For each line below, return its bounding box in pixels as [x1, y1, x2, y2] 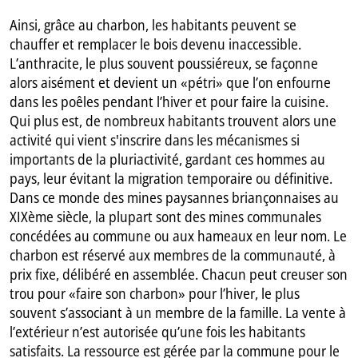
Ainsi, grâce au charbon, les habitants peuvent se [10, 15, 297, 35]
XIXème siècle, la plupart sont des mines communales [10, 207, 322, 227]
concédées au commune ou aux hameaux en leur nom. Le [10, 226, 348, 246]
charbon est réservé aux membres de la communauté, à [10, 245, 336, 265]
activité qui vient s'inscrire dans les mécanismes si [10, 130, 300, 150]
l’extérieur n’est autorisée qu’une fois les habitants [10, 322, 306, 342]
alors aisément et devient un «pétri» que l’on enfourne [10, 73, 332, 93]
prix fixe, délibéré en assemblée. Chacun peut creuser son [10, 265, 348, 284]
